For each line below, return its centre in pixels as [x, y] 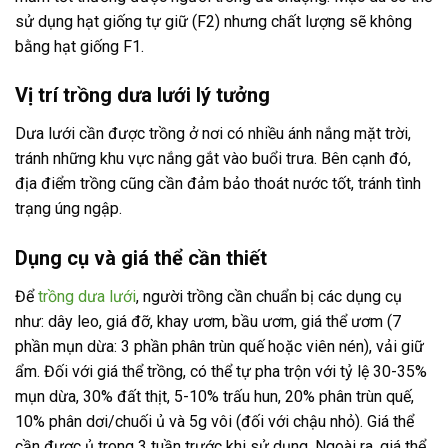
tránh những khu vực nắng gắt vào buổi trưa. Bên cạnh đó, [213, 159]
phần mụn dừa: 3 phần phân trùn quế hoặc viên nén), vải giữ [219, 347]
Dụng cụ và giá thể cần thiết [141, 258]
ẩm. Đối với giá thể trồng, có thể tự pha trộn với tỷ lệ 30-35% [221, 372]
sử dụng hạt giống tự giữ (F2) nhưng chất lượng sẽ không [213, 21]
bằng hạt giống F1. [79, 46]
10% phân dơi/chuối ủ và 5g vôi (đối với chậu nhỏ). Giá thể [214, 422]
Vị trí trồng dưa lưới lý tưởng [142, 95]
